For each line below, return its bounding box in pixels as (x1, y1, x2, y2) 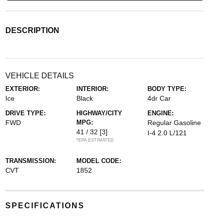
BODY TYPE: (147, 85, 187, 93)
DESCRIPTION (5, 26, 59, 35)
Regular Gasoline (147, 119, 201, 127)
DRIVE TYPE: (5, 109, 46, 117)
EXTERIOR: (5, 85, 40, 93)
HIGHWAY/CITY (76, 109, 122, 117)
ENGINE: (147, 109, 174, 117)
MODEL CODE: (76, 157, 121, 165)
